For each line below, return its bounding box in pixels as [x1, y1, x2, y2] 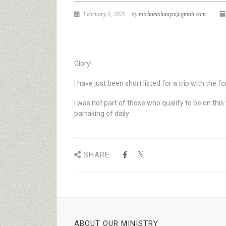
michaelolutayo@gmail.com [139, 11, 206, 18]
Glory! [74, 60, 92, 68]
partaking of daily [74, 109, 129, 118]
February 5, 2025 [82, 11, 126, 18]
